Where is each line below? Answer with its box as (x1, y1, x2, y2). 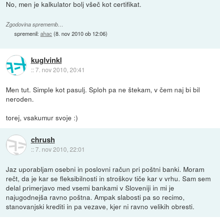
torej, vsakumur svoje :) (6, 112, 79, 122)
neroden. (6, 93, 34, 104)
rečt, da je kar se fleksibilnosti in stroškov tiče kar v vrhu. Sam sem (6, 173, 211, 183)
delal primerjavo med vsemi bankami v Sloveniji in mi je (6, 182, 175, 192)
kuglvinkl (30, 55, 62, 66)
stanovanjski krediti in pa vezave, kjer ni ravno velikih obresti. (6, 201, 195, 211)
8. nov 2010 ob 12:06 (55, 29, 106, 38)
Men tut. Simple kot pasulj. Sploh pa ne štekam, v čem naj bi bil (6, 84, 200, 94)
